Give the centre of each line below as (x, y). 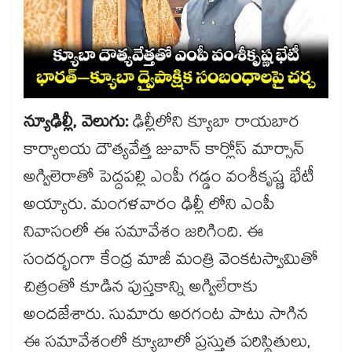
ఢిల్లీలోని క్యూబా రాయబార (216, 125)
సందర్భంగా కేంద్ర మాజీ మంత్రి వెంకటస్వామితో (171, 262)
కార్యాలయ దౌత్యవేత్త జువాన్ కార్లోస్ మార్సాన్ (164, 152)
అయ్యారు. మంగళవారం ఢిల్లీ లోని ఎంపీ (149, 207)
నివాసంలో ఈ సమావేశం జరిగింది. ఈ (144, 235)
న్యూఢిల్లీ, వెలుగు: (78, 125)
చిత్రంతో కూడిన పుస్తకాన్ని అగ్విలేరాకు (141, 290)
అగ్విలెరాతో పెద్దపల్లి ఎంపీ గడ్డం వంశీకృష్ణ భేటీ (169, 180)
